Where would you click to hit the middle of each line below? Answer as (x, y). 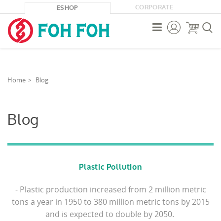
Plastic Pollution (110, 167)
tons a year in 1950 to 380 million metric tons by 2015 (110, 202)
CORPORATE (154, 7)
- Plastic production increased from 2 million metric (110, 189)
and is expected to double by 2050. (110, 214)
